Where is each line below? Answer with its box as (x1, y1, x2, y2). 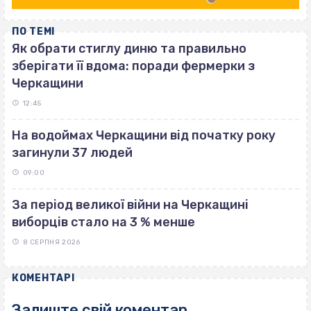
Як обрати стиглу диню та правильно (12, 40, 246, 56)
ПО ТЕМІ (12, 25, 55, 37)
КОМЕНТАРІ (12, 271, 75, 284)
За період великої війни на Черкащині (12, 196, 249, 212)
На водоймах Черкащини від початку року (12, 127, 276, 143)
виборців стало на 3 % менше (12, 214, 195, 230)
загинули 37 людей (12, 144, 133, 160)
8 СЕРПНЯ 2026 (22, 237, 81, 246)
